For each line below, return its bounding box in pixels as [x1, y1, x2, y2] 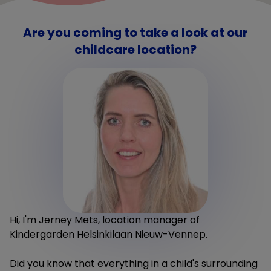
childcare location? [74, 41, 197, 58]
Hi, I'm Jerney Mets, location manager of [10, 212, 200, 227]
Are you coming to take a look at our [23, 24, 248, 41]
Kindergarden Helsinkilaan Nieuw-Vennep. [10, 227, 207, 241]
